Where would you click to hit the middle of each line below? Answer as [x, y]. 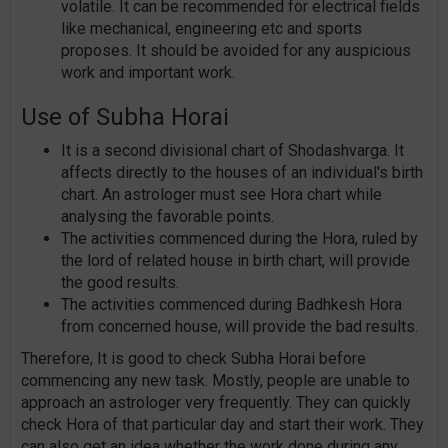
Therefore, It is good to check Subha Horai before [193, 359]
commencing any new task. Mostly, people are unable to [215, 381]
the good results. [120, 283]
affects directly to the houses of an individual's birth [242, 173]
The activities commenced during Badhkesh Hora [231, 305]
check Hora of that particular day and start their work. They [222, 425]
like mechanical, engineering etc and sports [211, 29]
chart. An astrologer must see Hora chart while [221, 195]
